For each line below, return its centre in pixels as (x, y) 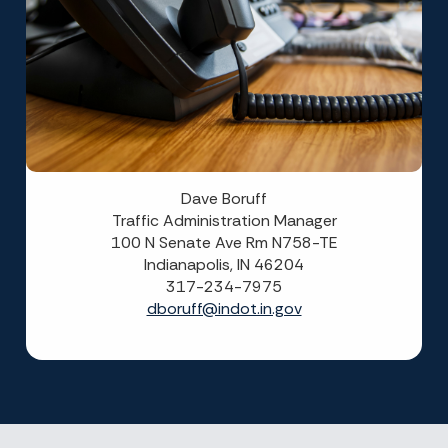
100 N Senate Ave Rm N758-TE (224, 243)
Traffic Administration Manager (224, 221)
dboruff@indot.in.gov (224, 309)
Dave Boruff (224, 199)
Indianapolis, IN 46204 (224, 265)
